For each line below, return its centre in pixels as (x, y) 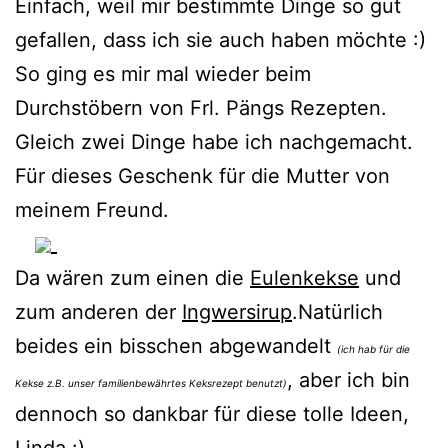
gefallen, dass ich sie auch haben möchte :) (220, 39)
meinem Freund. (92, 209)
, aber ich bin (348, 379)
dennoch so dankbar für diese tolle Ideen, (212, 413)
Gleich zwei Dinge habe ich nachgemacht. (214, 141)
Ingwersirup (237, 311)
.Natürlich (337, 311)
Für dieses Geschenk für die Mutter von (202, 175)
